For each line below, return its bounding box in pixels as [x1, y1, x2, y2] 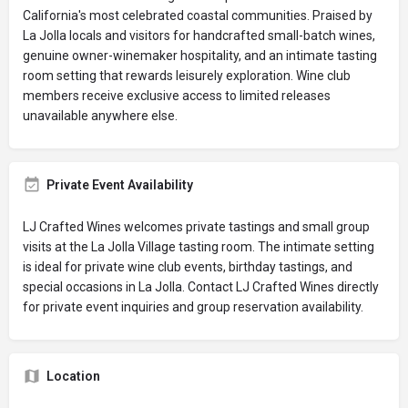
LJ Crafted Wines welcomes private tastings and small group [23, 219, 370, 234]
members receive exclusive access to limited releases [23, 88, 331, 103]
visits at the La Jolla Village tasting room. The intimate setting [23, 240, 374, 254]
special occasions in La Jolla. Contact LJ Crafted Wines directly [23, 280, 379, 294]
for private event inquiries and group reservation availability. [23, 300, 363, 314]
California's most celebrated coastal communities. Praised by [23, 8, 372, 23]
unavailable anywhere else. [23, 108, 178, 123]
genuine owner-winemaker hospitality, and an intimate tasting [23, 48, 377, 63]
